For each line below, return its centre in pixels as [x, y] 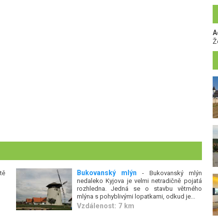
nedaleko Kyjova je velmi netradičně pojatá [139, 181]
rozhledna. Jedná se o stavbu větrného [139, 189]
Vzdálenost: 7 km [105, 206]
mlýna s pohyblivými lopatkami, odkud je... [136, 196]
